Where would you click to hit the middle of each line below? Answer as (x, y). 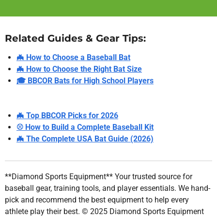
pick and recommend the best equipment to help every (97, 200)
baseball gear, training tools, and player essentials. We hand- (108, 188)
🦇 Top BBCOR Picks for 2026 (67, 115)
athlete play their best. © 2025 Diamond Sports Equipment (104, 211)
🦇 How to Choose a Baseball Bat (73, 57)
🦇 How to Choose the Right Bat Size (79, 69)
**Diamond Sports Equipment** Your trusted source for (99, 176)
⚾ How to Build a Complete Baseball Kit (85, 127)
